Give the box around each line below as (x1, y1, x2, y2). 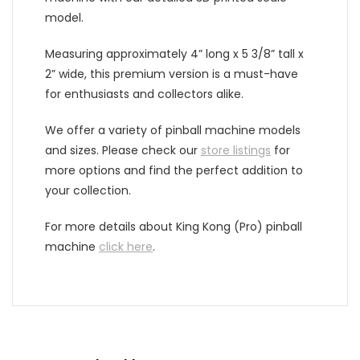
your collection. (45, 182, 131, 199)
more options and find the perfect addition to (45, 162, 303, 179)
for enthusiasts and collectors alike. (45, 86, 243, 103)
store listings (201, 142, 271, 159)
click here (99, 239, 153, 256)
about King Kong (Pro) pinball (139, 219, 302, 235)
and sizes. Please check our (45, 142, 201, 159)
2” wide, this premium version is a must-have (45, 66, 298, 83)
